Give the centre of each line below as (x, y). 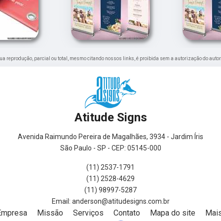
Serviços (88, 213)
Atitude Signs (110, 117)
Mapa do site (173, 213)
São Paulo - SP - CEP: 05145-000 (110, 148)
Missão (50, 213)
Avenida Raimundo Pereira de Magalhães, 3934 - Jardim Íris (110, 136)
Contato (127, 213)
